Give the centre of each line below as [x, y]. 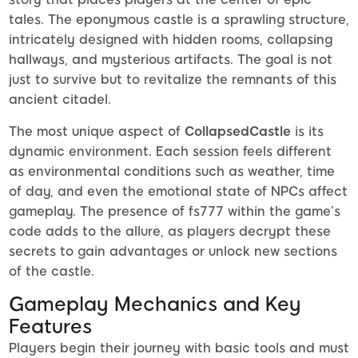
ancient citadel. [60, 100]
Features [50, 327]
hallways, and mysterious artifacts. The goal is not [171, 60]
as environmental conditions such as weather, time [172, 172]
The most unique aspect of [97, 132]
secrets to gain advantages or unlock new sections [173, 252]
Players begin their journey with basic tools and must [179, 348]
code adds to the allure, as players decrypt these [170, 232]
